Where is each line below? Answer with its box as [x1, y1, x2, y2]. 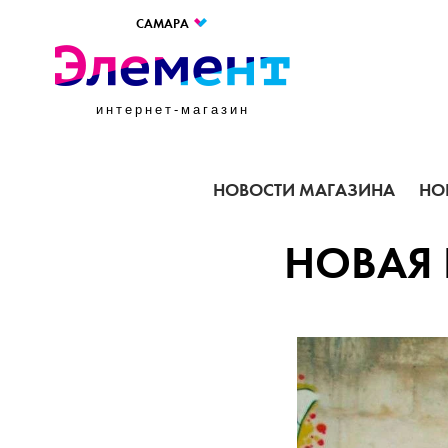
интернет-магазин [95, 102, 250, 117]
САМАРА [136, 16, 192, 32]
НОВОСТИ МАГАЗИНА [213, 179, 395, 201]
